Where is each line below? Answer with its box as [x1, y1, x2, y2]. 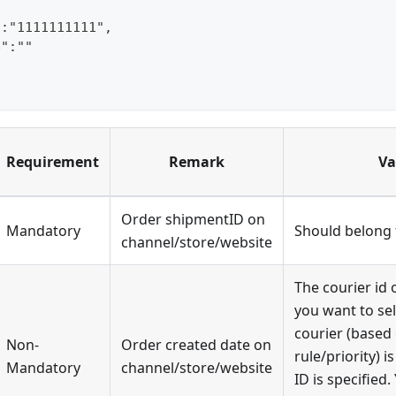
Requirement [6, 152, 99, 172]
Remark [169, 152, 225, 172]
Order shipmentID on [121, 209, 265, 230]
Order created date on [121, 335, 271, 355]
